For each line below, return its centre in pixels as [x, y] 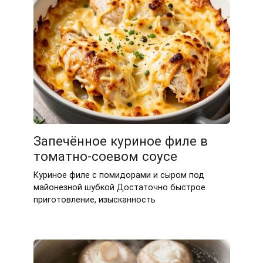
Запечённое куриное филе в [120, 141]
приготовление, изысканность [94, 200]
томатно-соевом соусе [105, 156]
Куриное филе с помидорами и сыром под [119, 176]
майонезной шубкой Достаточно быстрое [119, 188]
